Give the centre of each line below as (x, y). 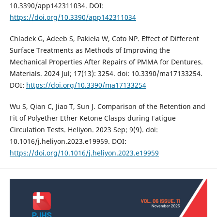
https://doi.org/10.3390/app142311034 (73, 17)
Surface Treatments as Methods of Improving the (90, 50)
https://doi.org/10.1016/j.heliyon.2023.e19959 (84, 153)
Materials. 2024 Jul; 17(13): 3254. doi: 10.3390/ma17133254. (106, 73)
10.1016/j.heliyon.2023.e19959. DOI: (68, 141)
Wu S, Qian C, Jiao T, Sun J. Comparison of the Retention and (107, 106)
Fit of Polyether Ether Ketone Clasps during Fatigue (93, 118)
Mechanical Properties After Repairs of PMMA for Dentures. (106, 62)
